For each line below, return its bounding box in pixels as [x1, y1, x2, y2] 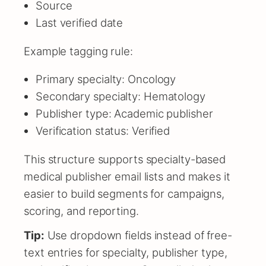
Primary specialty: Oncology [36, 72, 176, 86]
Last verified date [36, 16, 123, 30]
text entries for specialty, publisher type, [24, 245, 227, 259]
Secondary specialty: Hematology [36, 90, 205, 103]
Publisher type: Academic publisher [36, 107, 213, 121]
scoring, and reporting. [24, 204, 139, 217]
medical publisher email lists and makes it [24, 169, 230, 183]
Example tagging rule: [24, 44, 133, 58]
